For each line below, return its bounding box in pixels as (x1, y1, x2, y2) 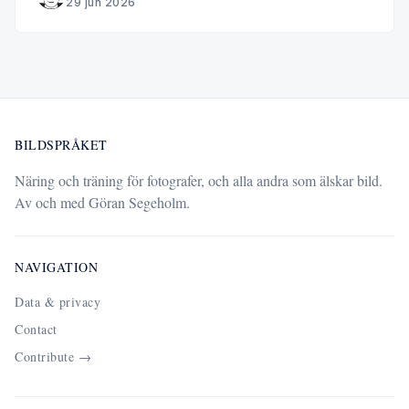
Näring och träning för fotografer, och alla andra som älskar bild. (15, 171, 383, 190)
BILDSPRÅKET (15, 136, 108, 153)
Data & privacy (15, 293, 100, 310)
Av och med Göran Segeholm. (15, 193, 190, 212)
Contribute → (15, 348, 91, 365)
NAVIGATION (15, 258, 98, 276)
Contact (15, 320, 58, 338)
